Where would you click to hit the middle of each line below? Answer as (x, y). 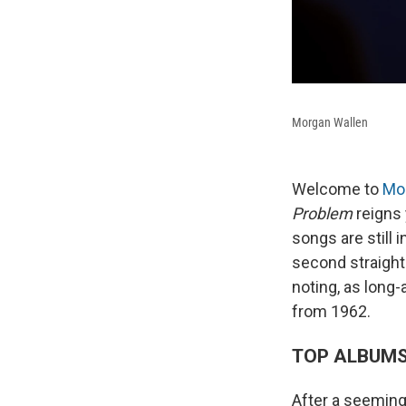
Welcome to (337, 189)
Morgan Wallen (330, 123)
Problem (322, 214)
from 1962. (331, 312)
